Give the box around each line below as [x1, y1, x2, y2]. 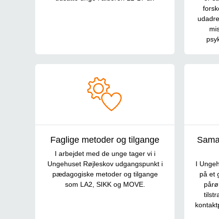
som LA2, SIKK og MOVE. [65, 180, 145, 189]
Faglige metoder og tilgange [50, 135, 159, 145]
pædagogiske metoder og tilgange [52, 170, 158, 178]
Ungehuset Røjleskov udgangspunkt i [47, 160, 163, 168]
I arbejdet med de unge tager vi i [54, 150, 155, 158]
